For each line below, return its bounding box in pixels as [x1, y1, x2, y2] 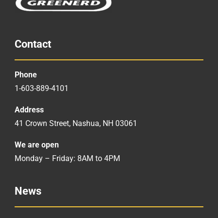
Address [15, 105, 44, 114]
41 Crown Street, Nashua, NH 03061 [15, 118, 137, 128]
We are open [15, 140, 59, 149]
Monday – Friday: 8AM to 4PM [15, 153, 120, 163]
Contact [15, 37, 51, 50]
